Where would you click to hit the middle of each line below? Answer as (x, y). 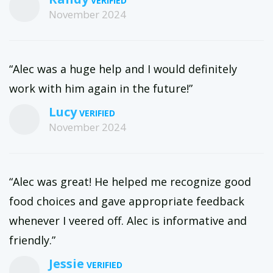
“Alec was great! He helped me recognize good (130, 182)
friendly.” (32, 240)
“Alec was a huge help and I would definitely (123, 69)
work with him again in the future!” (101, 88)
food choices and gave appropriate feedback (127, 201)
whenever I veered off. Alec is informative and (128, 221)
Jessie (66, 264)
